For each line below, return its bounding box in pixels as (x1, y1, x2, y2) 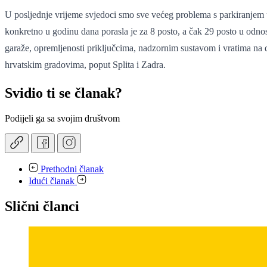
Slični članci (5, 198, 79, 214)
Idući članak (29, 175, 77, 186)
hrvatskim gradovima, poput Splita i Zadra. (5, 59, 166, 70)
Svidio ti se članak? (5, 85, 122, 101)
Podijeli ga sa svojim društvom (5, 113, 120, 123)
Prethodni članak (38, 163, 104, 174)
